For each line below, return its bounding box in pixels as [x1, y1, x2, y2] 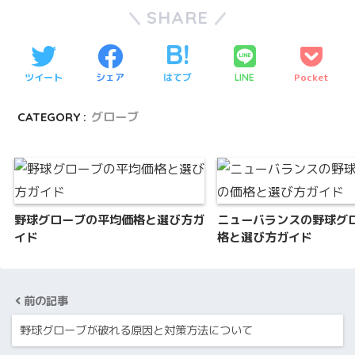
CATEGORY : [17, 109, 87, 125]
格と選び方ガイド [217, 229, 312, 246]
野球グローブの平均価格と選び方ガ [14, 212, 204, 229]
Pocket [294, 71, 330, 85]
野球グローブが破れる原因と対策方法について [20, 323, 253, 339]
